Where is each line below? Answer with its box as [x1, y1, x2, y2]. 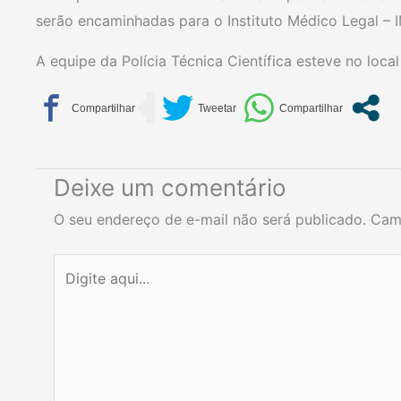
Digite [53, 257, 93, 275]
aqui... [53, 283, 92, 301]
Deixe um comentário [54, 174, 286, 201]
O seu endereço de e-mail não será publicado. [54, 210, 366, 228]
